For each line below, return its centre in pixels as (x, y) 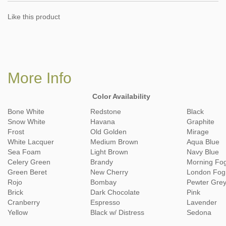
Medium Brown (114, 142)
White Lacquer (31, 142)
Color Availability (79, 96)
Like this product (34, 16)
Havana (103, 121)
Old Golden (108, 131)
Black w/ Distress (117, 212)
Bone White (26, 111)
